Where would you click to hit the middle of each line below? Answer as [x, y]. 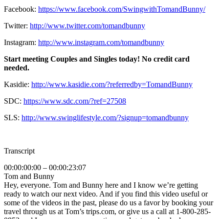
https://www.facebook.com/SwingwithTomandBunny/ [122, 9]
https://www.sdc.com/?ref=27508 [75, 101]
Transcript [19, 151]
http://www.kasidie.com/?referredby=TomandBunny [112, 85]
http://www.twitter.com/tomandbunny [88, 26]
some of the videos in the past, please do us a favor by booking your [109, 203]
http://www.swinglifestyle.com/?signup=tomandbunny [105, 118]
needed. [17, 68]
